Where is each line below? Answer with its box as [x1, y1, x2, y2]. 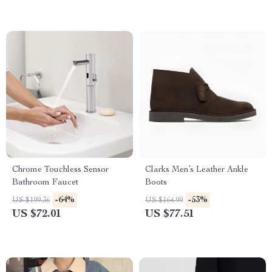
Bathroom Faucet [12, 178, 78, 187]
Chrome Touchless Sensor [12, 166, 109, 174]
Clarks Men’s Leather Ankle [145, 166, 248, 174]
